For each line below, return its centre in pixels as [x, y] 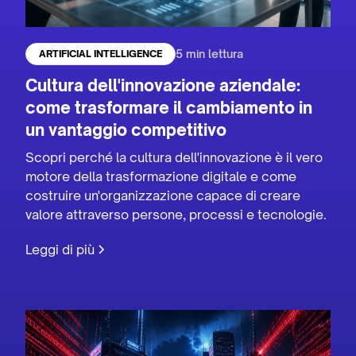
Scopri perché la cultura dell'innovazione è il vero [174, 157]
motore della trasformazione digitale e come [161, 176]
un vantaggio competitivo [126, 130]
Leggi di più [60, 249]
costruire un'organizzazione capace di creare [163, 195]
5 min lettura [210, 54]
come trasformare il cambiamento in [169, 107]
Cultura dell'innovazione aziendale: [163, 85]
